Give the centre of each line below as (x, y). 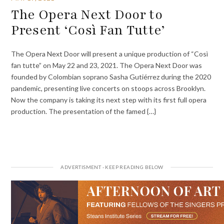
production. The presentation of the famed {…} (84, 111)
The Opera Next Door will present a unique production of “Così (110, 53)
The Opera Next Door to (87, 15)
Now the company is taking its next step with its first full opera (109, 99)
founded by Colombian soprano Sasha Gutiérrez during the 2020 (111, 76)
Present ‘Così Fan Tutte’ (88, 30)
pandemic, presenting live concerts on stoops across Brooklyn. (108, 88)
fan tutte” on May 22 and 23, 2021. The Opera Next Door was (107, 65)
